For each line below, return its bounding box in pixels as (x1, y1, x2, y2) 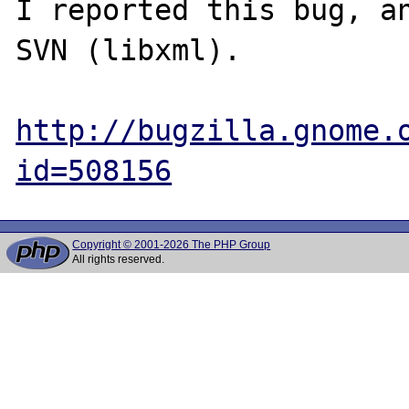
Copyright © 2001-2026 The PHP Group (72, 238, 271, 251)
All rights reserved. (72, 253, 165, 266)
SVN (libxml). (16, 33, 242, 67)
